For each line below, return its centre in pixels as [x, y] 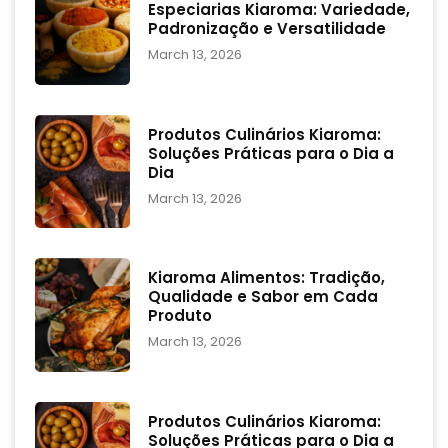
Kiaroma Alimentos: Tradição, [266, 278]
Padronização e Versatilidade [266, 29]
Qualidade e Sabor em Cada [262, 297]
